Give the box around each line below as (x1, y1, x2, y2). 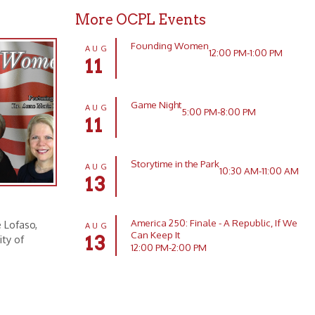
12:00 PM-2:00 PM (49, 148, 117, 159)
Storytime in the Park (49, 73, 129, 84)
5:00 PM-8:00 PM (94, 27, 161, 38)
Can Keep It (49, 136, 94, 148)
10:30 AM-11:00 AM (128, 79, 200, 91)
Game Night (49, 20, 95, 32)
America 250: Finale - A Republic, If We (49, 126, 198, 137)
